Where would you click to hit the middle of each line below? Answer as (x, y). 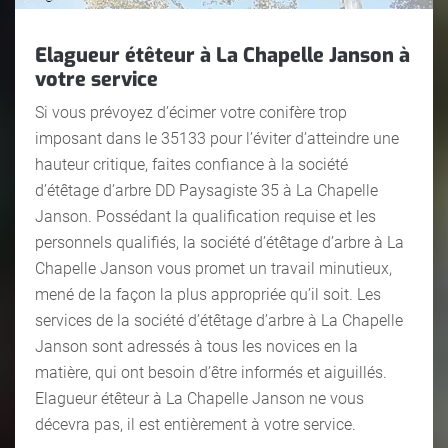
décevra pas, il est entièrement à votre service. (195, 424)
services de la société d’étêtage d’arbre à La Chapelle (219, 320)
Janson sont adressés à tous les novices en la (196, 346)
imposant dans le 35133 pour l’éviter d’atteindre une (217, 138)
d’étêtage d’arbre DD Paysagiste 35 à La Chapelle (206, 190)
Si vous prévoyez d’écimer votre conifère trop (191, 112)
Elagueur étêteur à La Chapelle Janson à (222, 55)
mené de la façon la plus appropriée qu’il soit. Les (208, 294)
